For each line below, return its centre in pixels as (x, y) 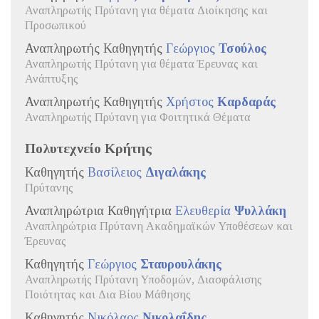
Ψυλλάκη (260, 210)
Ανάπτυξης (52, 79)
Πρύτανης (49, 188)
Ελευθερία (205, 210)
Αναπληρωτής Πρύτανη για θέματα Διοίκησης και (146, 10)
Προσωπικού (56, 25)
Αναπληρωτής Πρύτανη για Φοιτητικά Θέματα (138, 117)
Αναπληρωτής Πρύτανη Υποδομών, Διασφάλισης (143, 279)
